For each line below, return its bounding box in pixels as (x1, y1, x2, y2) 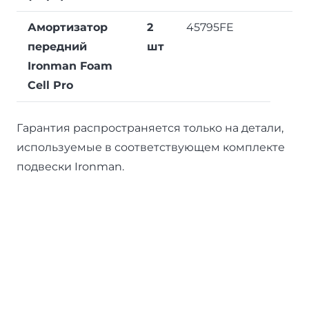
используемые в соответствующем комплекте (17, 140, 285, 154)
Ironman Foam (28, 59, 112, 72)
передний (28, 39, 87, 53)
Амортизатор (28, 20, 108, 34)
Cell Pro (28, 78, 73, 92)
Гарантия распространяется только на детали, (17, 121, 283, 134)
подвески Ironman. (17, 159, 124, 173)
